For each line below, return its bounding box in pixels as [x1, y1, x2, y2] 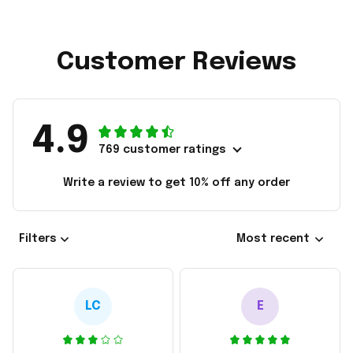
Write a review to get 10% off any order [63, 176, 290, 188]
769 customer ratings [98, 143, 226, 155]
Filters [19, 233, 57, 245]
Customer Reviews [57, 49, 296, 76]
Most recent [236, 233, 310, 245]
